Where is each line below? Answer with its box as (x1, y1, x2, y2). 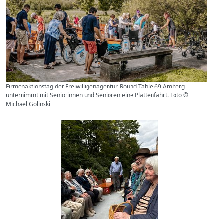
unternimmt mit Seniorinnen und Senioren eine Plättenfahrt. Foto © (6, 91, 188, 100)
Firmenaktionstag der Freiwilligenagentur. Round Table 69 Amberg (6, 82, 185, 91)
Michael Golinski (6, 100, 50, 109)
